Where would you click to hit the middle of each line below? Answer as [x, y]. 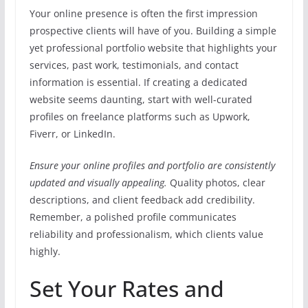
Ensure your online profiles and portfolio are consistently [152, 166]
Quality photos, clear [216, 183]
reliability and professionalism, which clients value [146, 234]
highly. [45, 252]
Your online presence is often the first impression [143, 14]
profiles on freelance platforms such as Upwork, [140, 117]
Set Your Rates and [126, 289]
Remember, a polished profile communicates [133, 217]
